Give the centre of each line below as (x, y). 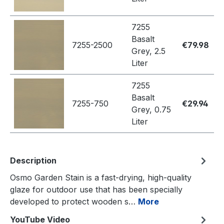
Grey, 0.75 (151, 110)
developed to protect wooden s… (74, 202)
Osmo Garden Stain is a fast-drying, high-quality (101, 178)
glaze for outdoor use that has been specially (96, 190)
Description (33, 161)
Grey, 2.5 (148, 51)
